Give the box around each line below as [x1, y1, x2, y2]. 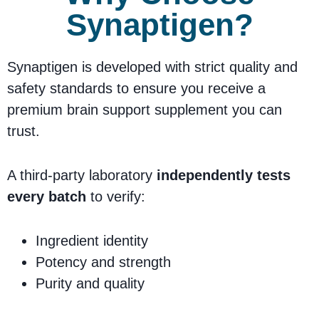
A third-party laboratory [7, 167, 157, 184]
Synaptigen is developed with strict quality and [7, 59, 298, 75]
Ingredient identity [36, 233, 148, 249]
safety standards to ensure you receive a [7, 80, 266, 97]
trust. [7, 123, 40, 140]
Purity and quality [36, 276, 145, 292]
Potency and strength [36, 254, 171, 271]
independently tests [157, 167, 291, 184]
